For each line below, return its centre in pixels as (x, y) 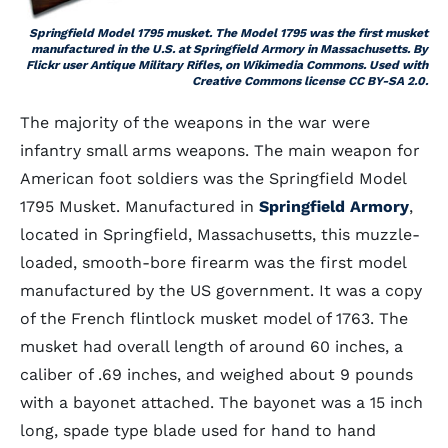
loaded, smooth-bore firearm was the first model (213, 262)
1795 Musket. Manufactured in (139, 206)
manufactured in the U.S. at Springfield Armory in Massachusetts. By (229, 49)
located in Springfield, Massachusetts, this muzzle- (220, 234)
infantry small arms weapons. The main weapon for (220, 150)
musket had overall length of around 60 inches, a (211, 346)
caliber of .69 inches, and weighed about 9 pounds (216, 374)
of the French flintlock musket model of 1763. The (214, 318)
